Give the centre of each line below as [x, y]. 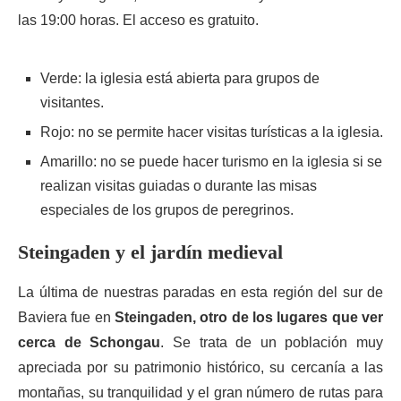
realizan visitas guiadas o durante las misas [179, 186]
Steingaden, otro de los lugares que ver [249, 317]
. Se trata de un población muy [272, 342]
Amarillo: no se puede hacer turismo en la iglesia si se [211, 162]
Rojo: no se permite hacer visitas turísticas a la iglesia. [212, 132]
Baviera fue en [66, 317]
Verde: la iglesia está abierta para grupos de [180, 78]
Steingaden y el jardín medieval [150, 252]
